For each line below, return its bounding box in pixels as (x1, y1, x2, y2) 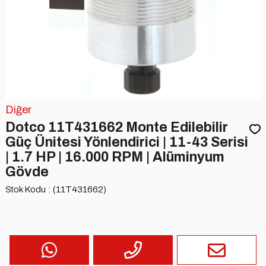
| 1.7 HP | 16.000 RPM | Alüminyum (5, 150, 224, 165)
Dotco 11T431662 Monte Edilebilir (5, 120, 228, 135)
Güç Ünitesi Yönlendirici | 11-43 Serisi (5, 135, 248, 150)
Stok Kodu (5, 185, 46, 195)
